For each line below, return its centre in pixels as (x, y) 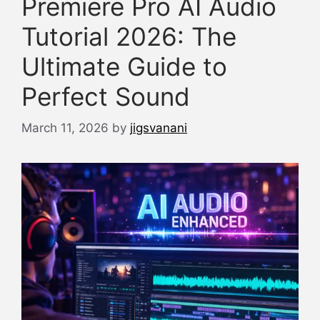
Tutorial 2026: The (129, 36)
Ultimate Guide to (124, 66)
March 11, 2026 (65, 128)
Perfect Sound (106, 96)
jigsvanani (159, 128)
